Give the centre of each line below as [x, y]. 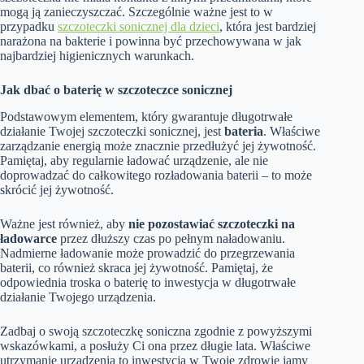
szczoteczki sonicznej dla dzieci [139, 27]
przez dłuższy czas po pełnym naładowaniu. [171, 239]
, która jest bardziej [268, 27]
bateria [244, 132]
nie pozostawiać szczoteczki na [212, 224]
